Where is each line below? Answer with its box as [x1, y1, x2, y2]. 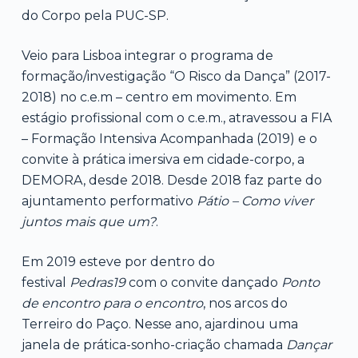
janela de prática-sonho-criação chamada [21, 336, 286, 352]
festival [21, 274, 70, 290]
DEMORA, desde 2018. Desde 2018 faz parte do [21, 172, 322, 188]
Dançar [285, 336, 332, 352]
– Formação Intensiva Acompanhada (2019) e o [21, 130, 317, 146]
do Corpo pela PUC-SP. [21, 7, 169, 23]
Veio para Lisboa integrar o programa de [21, 47, 273, 63]
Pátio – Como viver [196, 193, 313, 209]
